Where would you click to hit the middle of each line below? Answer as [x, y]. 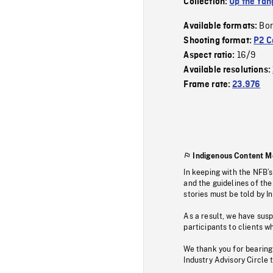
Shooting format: [219, 41]
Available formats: [222, 26]
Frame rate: [208, 84]
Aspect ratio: [210, 55]
